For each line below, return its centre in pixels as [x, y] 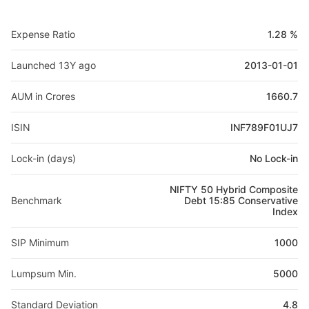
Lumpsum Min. [44, 273]
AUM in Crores [43, 96]
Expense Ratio [43, 34]
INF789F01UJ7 [264, 127]
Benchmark [37, 200]
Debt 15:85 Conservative [241, 200]
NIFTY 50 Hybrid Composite [234, 189]
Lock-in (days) [43, 158]
